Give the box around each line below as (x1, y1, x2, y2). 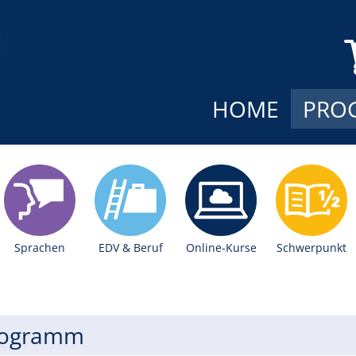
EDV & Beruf (98, 239, 163, 255)
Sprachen (14, 239, 66, 255)
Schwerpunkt (277, 239, 347, 255)
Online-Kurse (185, 239, 257, 255)
